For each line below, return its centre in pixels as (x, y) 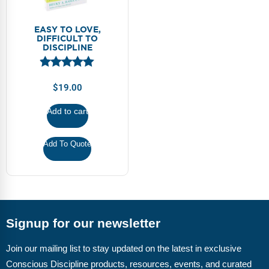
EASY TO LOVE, (67, 29)
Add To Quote (67, 144)
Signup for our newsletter (83, 223)
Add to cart (67, 111)
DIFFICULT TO (67, 38)
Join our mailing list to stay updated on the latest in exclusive (124, 248)
